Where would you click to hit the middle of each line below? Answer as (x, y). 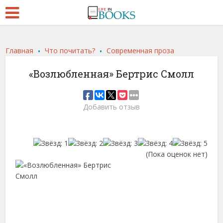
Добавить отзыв (111, 107)
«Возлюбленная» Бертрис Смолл (111, 74)
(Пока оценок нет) (176, 154)
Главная (20, 51)
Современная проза (141, 51)
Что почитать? (70, 51)
